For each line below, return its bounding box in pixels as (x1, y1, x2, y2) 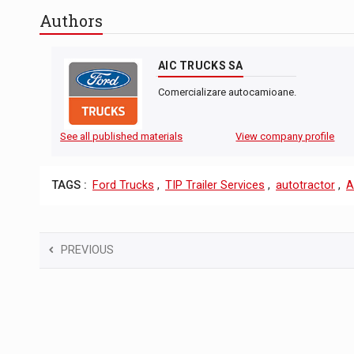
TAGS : (51, 179, 87, 193)
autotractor (276, 179, 335, 193)
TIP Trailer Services (165, 179, 265, 193)
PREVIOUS (61, 243, 114, 257)
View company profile (235, 130, 335, 143)
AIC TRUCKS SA (158, 59, 243, 73)
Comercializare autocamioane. (158, 86, 296, 99)
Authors (40, 9, 103, 31)
